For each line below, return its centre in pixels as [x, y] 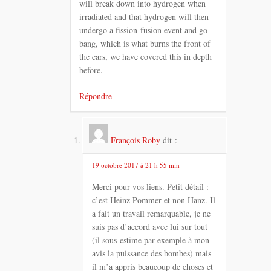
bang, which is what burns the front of [145, 44]
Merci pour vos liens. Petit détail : [150, 186]
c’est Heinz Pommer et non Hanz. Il [154, 200]
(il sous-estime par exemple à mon [151, 240]
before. [91, 70]
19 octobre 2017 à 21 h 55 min [136, 165]
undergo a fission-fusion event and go [143, 30]
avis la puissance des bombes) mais [152, 253]
